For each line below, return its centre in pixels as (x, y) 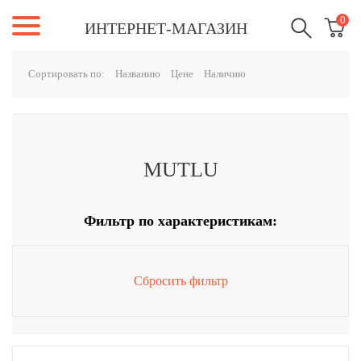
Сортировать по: (66, 74)
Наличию (225, 74)
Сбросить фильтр (180, 281)
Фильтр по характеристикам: (180, 221)
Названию (138, 74)
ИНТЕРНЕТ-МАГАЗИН (166, 28)
